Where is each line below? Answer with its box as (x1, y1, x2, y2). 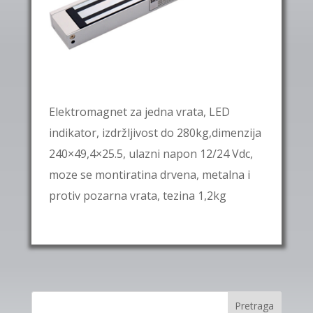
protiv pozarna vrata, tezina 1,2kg (48, 188, 226, 203)
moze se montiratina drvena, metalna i (48, 167, 250, 182)
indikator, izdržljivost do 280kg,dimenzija (48, 125, 261, 140)
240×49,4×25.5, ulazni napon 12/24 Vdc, (48, 146, 253, 161)
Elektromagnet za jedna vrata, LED (48, 104, 230, 119)
